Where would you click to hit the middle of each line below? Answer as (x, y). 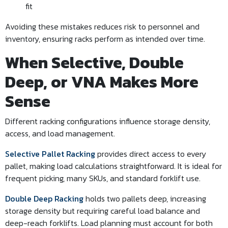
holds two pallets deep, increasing (145, 198)
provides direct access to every (151, 154)
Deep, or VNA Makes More (102, 82)
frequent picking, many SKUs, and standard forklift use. (103, 178)
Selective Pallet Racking (50, 154)
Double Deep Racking (44, 198)
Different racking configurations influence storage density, (108, 121)
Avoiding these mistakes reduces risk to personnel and (102, 26)
